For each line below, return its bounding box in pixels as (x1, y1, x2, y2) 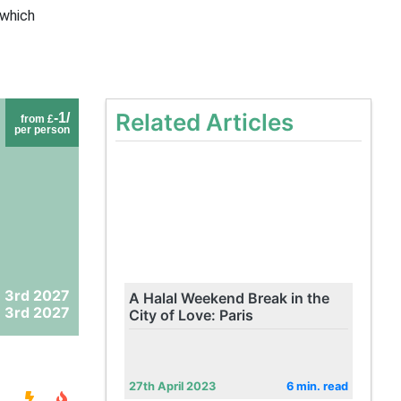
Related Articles (115, 108, 294, 136)
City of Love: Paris (128, 306, 253, 324)
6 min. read (286, 380, 348, 393)
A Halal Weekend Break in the (128, 289, 329, 307)
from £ (20, 113, 54, 125)
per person (13, 124, 70, 136)
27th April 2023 (128, 380, 216, 393)
